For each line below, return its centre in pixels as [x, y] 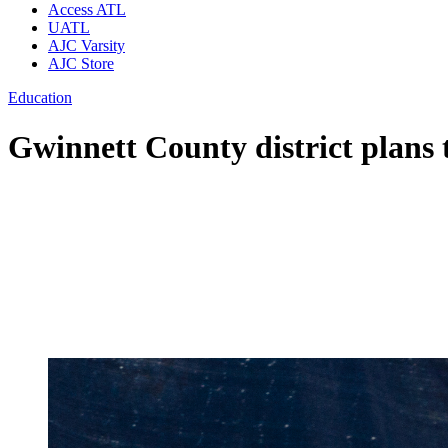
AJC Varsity [86, 46]
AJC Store [81, 64]
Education [40, 98]
